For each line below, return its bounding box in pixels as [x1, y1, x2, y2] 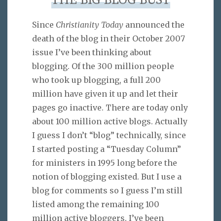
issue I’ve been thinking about [32, 47, 151, 58]
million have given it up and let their [32, 89, 178, 99]
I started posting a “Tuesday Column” [32, 144, 181, 154]
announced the [123, 20, 184, 30]
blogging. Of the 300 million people [32, 61, 174, 72]
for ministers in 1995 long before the [32, 158, 177, 168]
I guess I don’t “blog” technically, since [32, 130, 186, 141]
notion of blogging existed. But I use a [32, 172, 182, 182]
